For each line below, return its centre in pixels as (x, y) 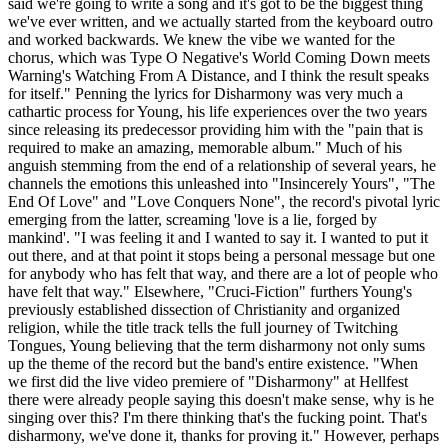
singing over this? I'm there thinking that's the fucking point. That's (217, 418)
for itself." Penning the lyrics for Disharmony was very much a (205, 94)
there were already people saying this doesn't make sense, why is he (221, 400)
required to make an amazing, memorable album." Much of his (205, 148)
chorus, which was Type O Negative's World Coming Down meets (219, 58)
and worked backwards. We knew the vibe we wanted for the (201, 40)
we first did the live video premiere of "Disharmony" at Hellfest (208, 382)
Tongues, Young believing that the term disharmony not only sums (216, 346)
